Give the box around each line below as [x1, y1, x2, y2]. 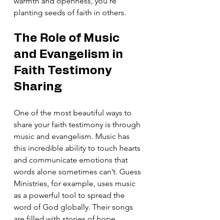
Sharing [14, 81, 62, 93]
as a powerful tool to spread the [14, 190, 127, 200]
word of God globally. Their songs [14, 202, 135, 212]
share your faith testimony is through [14, 119, 142, 129]
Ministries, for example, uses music [14, 178, 137, 188]
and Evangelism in [14, 48, 126, 60]
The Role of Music [14, 32, 122, 44]
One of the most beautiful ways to [14, 108, 134, 117]
